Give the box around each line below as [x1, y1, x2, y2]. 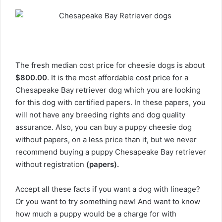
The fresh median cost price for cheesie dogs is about [15, 60, 205, 70]
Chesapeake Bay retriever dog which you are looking [15, 85, 201, 95]
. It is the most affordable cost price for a [47, 73, 188, 83]
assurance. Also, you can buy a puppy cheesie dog [15, 122, 192, 132]
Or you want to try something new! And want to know [15, 197, 200, 207]
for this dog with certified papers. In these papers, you [15, 98, 206, 108]
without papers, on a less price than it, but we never [15, 135, 197, 145]
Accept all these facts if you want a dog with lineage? [15, 184, 200, 194]
